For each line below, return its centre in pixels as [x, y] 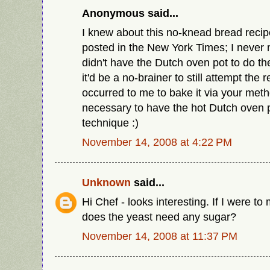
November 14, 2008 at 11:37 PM [160, 236]
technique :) [110, 123]
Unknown [106, 183]
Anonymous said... [130, 13]
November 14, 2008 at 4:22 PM [157, 142]
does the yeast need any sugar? [159, 217]
